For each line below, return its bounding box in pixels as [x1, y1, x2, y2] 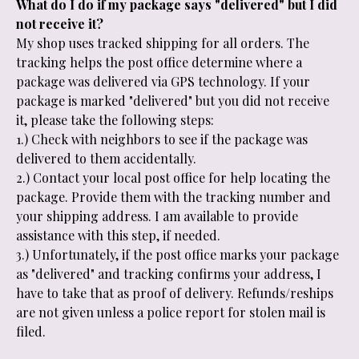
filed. [16, 323, 46, 340]
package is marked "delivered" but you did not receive [16, 92, 329, 109]
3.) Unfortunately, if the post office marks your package [16, 246, 339, 263]
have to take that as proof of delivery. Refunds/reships [16, 284, 333, 301]
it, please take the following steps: [16, 111, 214, 128]
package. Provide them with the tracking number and [16, 188, 331, 205]
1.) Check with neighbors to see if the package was [16, 131, 308, 147]
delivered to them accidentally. [16, 150, 196, 167]
